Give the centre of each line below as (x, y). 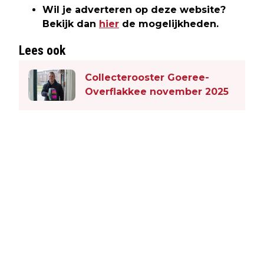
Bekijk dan (71, 24)
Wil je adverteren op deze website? (134, 9)
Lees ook (42, 50)
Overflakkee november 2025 (157, 92)
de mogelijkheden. (169, 24)
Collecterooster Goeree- (147, 78)
